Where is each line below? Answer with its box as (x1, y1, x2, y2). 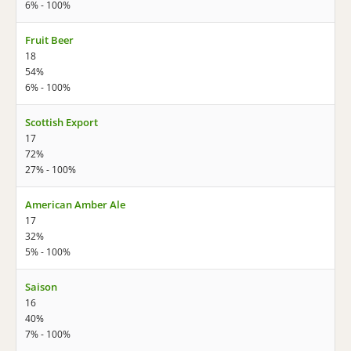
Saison (25, 280, 57, 294)
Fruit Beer (25, 33, 74, 47)
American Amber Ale (25, 197, 125, 212)
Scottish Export (25, 115, 98, 129)
